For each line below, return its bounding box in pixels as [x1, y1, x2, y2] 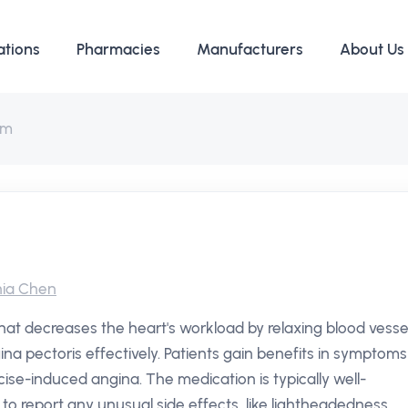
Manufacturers [197, 40, 303, 58]
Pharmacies [76, 40, 160, 58]
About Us [340, 40, 404, 58]
